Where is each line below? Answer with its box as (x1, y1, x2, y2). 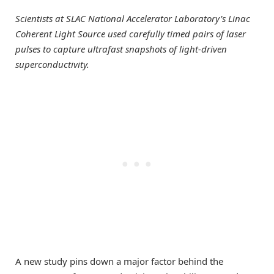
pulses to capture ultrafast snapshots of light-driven (15, 43, 227, 56)
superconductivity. (15, 58, 89, 71)
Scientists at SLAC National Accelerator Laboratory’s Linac (15, 12, 250, 25)
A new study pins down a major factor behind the (15, 254, 223, 267)
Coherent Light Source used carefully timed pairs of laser (15, 28, 246, 40)
